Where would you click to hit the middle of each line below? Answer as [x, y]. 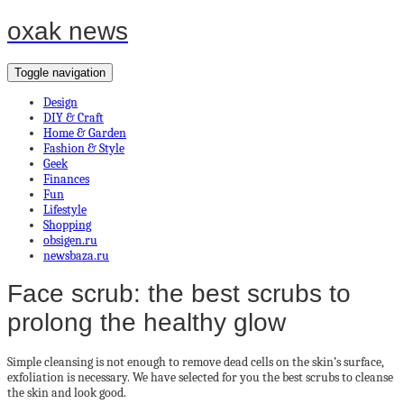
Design [60, 102]
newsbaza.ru [76, 255]
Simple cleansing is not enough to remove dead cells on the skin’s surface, [196, 362]
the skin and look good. [67, 393]
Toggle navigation [60, 72]
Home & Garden [85, 133]
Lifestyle [65, 209]
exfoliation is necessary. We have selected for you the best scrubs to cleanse [200, 377]
